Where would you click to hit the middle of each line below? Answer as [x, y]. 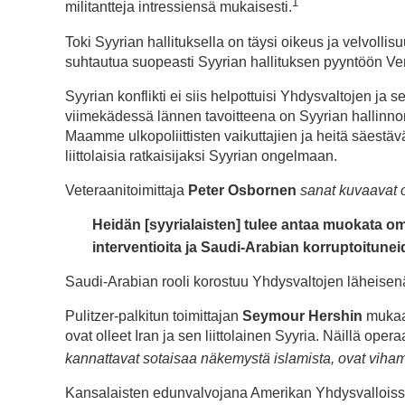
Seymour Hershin [304, 316]
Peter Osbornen [242, 190]
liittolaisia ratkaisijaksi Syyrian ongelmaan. [201, 155]
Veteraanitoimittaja [127, 190]
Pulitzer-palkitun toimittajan [154, 316]
